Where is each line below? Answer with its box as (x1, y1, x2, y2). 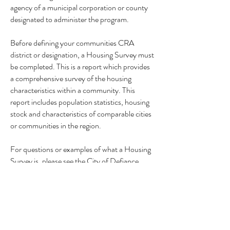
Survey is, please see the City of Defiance (10, 155, 139, 167)
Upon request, (10, 210, 134, 225)
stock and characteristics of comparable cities (10, 108, 151, 120)
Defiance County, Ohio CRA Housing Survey (144, 189, 150, 200)
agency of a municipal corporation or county (10, 2, 148, 13)
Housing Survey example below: (10, 167, 110, 179)
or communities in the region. (10, 120, 103, 131)
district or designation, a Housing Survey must (10, 49, 154, 61)
